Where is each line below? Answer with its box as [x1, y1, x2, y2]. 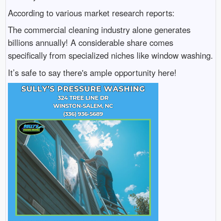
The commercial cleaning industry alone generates [7, 24, 190, 36]
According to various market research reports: [7, 6, 175, 19]
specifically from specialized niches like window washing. [7, 49, 213, 62]
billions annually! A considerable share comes [7, 37, 173, 49]
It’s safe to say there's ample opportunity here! [7, 66, 177, 78]
